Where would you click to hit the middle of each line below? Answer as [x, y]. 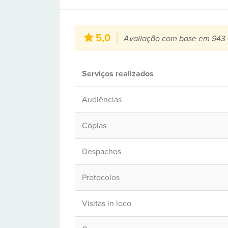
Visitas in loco [107, 204]
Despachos [102, 152]
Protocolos [101, 178]
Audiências [102, 100]
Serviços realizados [118, 74]
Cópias [94, 126]
